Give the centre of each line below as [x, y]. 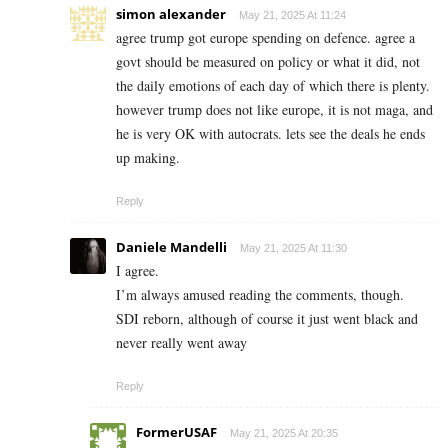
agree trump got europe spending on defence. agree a [265, 38]
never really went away [181, 343]
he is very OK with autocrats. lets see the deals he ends [270, 134]
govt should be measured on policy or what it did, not [268, 62]
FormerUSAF [176, 432]
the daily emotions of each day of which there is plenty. [273, 86]
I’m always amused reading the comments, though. [260, 295]
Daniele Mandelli [171, 247]
